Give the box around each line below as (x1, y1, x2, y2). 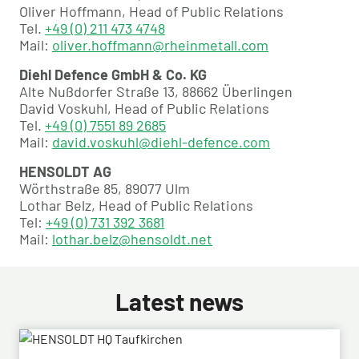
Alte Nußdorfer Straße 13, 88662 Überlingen (19, 83, 292, 101)
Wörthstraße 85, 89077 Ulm (19, 179, 190, 198)
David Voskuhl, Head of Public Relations (19, 99, 269, 118)
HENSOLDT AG (19, 163, 111, 181)
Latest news (115, 287, 244, 317)
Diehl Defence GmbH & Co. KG (19, 66, 207, 84)
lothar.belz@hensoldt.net (52, 230, 212, 248)
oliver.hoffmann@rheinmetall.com (52, 36, 268, 54)
